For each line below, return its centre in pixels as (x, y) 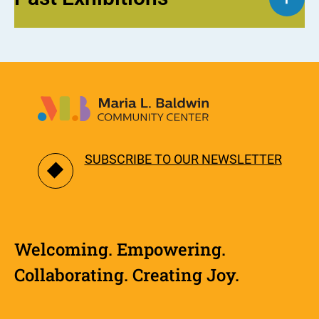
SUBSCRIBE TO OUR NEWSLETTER (183, 159)
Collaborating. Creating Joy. (127, 274)
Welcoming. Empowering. (120, 249)
